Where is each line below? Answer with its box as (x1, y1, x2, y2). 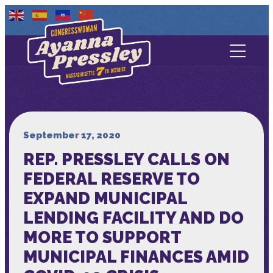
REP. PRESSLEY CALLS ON (23, 149, 230, 169)
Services (111, 123, 162, 140)
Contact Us (103, 61, 170, 77)
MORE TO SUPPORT (23, 227, 181, 247)
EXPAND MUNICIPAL (23, 188, 187, 208)
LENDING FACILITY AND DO (23, 208, 244, 227)
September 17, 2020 (23, 129, 121, 141)
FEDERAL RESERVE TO (23, 169, 200, 188)
